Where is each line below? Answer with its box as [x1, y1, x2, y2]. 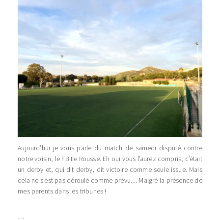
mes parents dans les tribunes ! [18, 187, 107, 196]
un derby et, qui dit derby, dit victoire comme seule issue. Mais [18, 165, 202, 174]
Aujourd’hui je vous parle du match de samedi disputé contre [18, 143, 202, 153]
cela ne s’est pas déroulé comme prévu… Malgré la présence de [18, 176, 202, 185]
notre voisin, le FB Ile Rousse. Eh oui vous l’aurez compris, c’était [18, 154, 202, 164]
